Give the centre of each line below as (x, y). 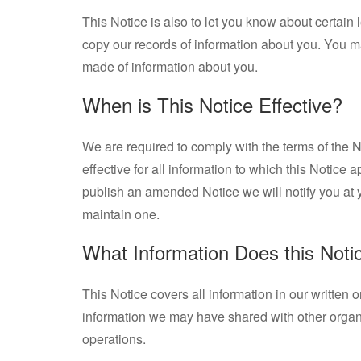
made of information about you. (170, 66)
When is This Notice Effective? (212, 104)
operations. (114, 339)
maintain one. (121, 214)
